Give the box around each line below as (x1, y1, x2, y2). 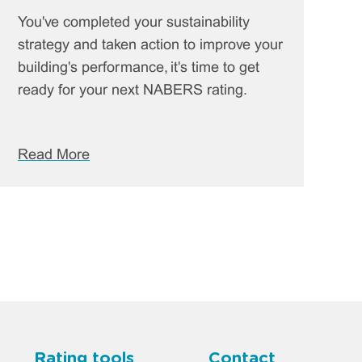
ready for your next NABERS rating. (17, 83, 247, 98)
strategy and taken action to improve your (17, 38, 283, 53)
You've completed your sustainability (17, 15, 250, 30)
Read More (17, 148, 90, 162)
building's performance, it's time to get (17, 61, 259, 75)
